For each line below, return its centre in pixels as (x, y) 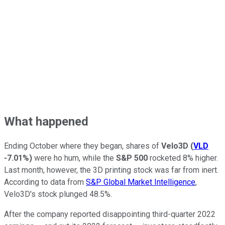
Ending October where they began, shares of (83, 146)
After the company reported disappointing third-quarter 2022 (110, 214)
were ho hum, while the (74, 158)
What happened (46, 121)
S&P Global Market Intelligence (141, 182)
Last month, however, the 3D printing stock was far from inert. (111, 170)
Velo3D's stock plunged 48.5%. (58, 194)
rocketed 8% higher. (183, 158)
